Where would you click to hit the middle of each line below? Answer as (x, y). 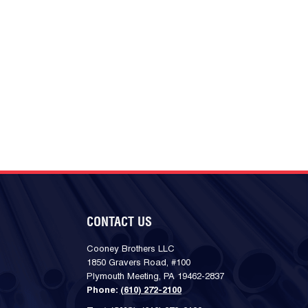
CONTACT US (119, 222)
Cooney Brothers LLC (130, 249)
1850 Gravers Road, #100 (138, 263)
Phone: (103, 290)
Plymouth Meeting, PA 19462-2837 (155, 277)
